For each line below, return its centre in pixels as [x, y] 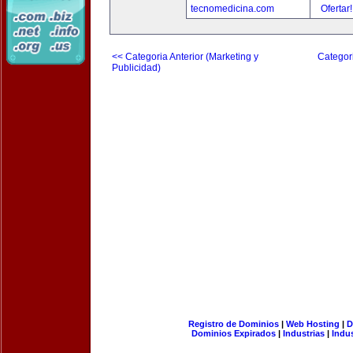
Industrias [304, 333]
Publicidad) [136, 68]
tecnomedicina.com [232, 9]
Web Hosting [312, 324]
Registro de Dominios [233, 324]
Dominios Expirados [234, 333]
